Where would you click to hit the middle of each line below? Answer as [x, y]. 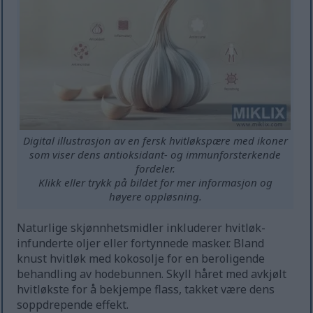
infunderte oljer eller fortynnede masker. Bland [141, 243]
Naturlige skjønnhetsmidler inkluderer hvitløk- [141, 228]
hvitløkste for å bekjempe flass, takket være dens [146, 290]
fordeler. [155, 169]
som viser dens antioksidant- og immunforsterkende [155, 155]
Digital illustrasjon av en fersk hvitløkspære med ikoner [155, 141]
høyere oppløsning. [155, 197]
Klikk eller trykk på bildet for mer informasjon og [155, 183]
